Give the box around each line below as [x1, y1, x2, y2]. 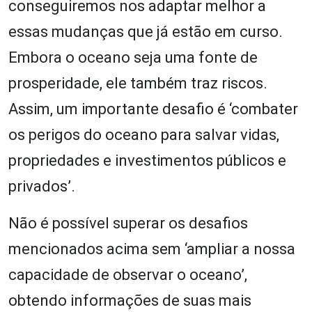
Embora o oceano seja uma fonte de [8, 48, 258, 66]
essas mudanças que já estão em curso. [8, 22, 283, 40]
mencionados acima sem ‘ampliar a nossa [8, 240, 295, 258]
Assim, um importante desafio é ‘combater [8, 100, 298, 118]
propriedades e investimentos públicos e [8, 151, 286, 169]
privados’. [8, 177, 75, 195]
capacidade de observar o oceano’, [8, 265, 247, 283]
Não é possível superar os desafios [8, 214, 248, 232]
